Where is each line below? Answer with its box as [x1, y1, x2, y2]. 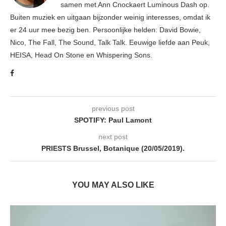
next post [98, 132, 128, 141]
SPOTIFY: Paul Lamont [74, 116, 152, 124]
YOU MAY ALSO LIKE [72, 180, 154, 189]
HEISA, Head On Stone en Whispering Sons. [10, 50, 152, 59]
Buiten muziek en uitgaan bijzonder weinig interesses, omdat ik [10, 13, 210, 21]
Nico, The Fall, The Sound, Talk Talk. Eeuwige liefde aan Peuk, [10, 38, 210, 46]
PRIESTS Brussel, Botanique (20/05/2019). [41, 144, 185, 152]
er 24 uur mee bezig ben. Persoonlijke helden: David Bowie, [10, 25, 201, 34]
